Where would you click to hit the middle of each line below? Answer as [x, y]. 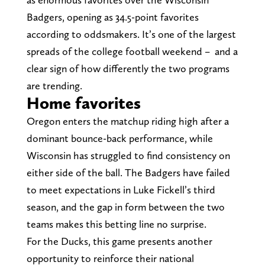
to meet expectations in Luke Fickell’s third [121, 189]
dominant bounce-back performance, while [119, 138]
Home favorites [83, 103]
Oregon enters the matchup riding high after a [127, 121]
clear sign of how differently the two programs [128, 68]
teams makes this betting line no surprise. [116, 224]
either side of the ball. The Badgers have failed [128, 172]
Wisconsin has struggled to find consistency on [128, 155]
